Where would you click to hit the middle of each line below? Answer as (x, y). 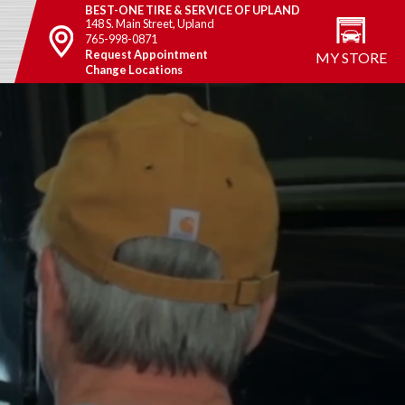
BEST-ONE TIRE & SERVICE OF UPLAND (193, 10)
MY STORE (352, 58)
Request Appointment (147, 55)
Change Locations (134, 70)
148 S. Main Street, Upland (150, 24)
